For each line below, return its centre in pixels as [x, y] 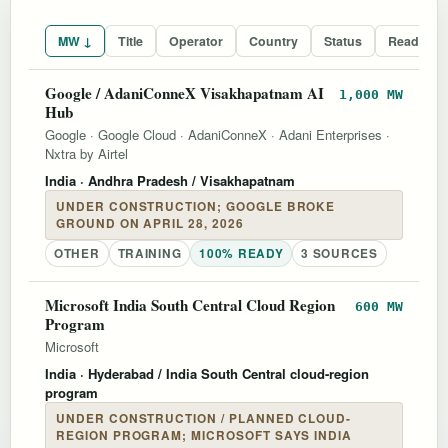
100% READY [241, 253]
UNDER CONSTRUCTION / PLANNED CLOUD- [204, 418]
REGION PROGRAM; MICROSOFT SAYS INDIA [204, 435]
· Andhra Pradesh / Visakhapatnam [185, 180]
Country [273, 40]
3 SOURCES [339, 253]
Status [343, 40]
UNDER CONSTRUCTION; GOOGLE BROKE [196, 206]
